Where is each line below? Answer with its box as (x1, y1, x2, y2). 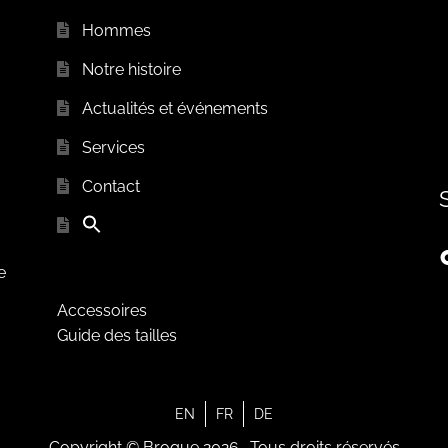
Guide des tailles (56, 325, 177, 345)
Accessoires (56, 300, 147, 320)
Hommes (82, 20, 152, 40)
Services (82, 137, 146, 157)
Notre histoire (82, 59, 182, 79)
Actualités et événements (82, 98, 269, 118)
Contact (82, 176, 141, 196)
